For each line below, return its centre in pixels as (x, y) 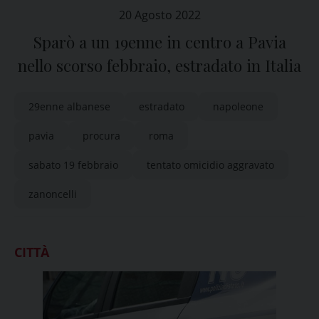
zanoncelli (53, 194)
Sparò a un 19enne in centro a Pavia (159, 42)
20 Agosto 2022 (159, 15)
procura (101, 136)
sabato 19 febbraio (73, 165)
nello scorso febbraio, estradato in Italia (159, 66)
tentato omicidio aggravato (210, 165)
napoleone (238, 106)
